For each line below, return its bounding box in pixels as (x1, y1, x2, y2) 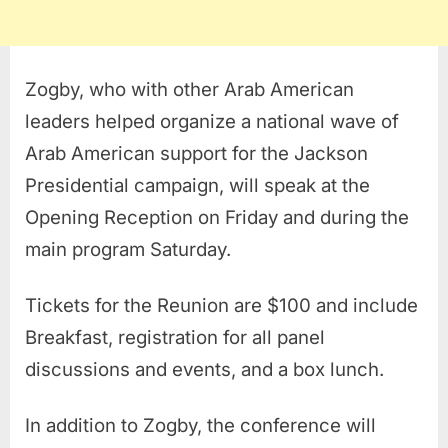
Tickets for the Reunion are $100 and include (25, 293, 418, 317)
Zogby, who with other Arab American (25, 77, 354, 101)
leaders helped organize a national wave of (25, 109, 399, 133)
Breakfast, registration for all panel (25, 325, 325, 349)
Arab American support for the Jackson (25, 141, 368, 165)
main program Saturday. (25, 237, 231, 261)
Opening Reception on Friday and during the (25, 205, 409, 229)
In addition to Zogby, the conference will (25, 413, 376, 437)
